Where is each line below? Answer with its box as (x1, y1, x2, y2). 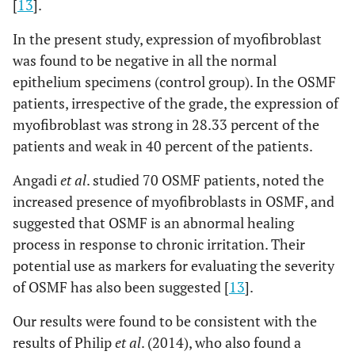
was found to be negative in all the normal (13, 50, 277, 70)
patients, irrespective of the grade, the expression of (13, 93, 338, 113)
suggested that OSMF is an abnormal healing (13, 212, 294, 232)
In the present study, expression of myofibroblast (13, 29, 322, 48)
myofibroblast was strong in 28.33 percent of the (13, 114, 319, 134)
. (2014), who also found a (141, 332, 301, 352)
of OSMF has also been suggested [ (13, 277, 229, 296)
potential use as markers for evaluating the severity (13, 255, 334, 275)
